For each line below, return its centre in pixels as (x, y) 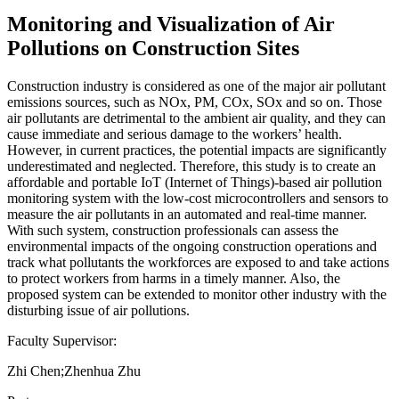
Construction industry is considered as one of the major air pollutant (196, 85)
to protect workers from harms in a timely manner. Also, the (174, 278)
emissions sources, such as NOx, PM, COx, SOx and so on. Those (195, 102)
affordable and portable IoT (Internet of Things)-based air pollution (195, 182)
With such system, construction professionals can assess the (173, 230)
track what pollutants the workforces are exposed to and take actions (198, 262)
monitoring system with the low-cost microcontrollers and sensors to (198, 198)
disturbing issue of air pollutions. (98, 310)
